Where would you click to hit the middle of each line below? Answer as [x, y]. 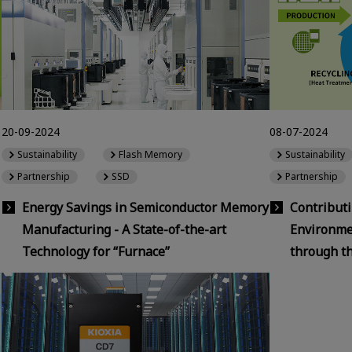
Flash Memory [151, 155]
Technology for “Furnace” [96, 251]
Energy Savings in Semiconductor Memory [145, 207]
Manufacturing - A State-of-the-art [124, 229]
